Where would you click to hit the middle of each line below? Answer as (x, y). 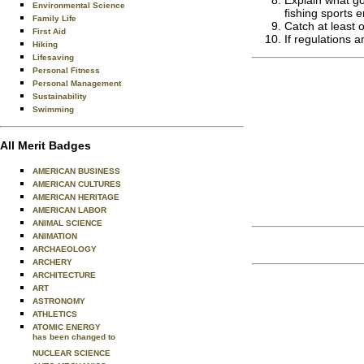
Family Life (54, 18)
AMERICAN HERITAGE (76, 197)
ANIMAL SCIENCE (67, 223)
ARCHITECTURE (64, 275)
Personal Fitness (66, 70)
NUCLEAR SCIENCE (71, 353)
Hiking (45, 44)
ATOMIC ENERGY (67, 327)
